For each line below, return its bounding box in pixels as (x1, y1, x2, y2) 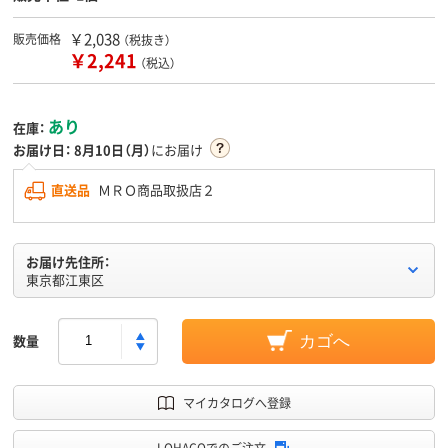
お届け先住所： (26, 251, 110, 271)
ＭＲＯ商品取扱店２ (95, 179, 215, 199)
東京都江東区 (26, 269, 104, 289)
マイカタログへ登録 (182, 393, 291, 411)
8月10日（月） (74, 139, 151, 159)
